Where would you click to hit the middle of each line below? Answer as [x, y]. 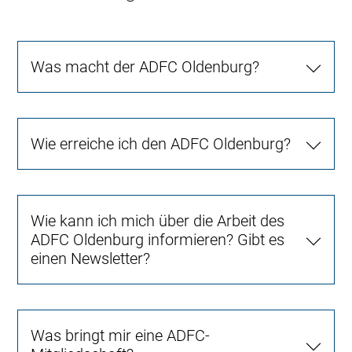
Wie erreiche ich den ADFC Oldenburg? [161, 143]
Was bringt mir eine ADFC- [121, 335]
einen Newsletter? [91, 258]
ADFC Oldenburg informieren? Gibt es [158, 239]
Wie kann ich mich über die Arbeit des [158, 220]
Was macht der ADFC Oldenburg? [145, 66]
